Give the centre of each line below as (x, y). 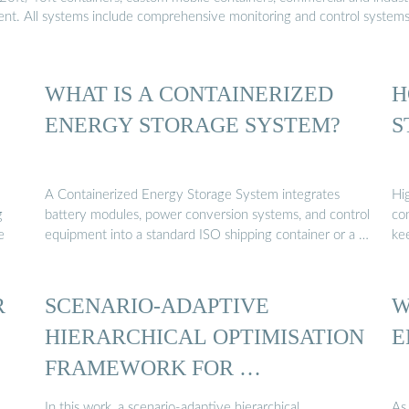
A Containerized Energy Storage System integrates (192, 195)
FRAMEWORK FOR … (153, 368)
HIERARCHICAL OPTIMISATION (204, 337)
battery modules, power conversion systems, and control (207, 215)
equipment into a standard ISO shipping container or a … (207, 236)
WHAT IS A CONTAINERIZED (189, 93)
